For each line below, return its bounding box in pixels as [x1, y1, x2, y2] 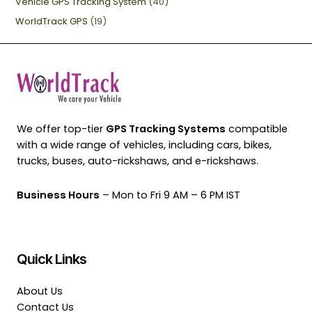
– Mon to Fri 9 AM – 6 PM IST [100, 187, 240, 202]
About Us [17, 284, 63, 299]
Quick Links [17, 251, 86, 268]
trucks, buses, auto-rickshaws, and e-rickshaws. [17, 154, 258, 169]
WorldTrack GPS [15, 15, 88, 29]
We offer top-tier [17, 122, 106, 136]
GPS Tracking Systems [106, 122, 226, 136]
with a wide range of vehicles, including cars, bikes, [17, 138, 272, 153]
